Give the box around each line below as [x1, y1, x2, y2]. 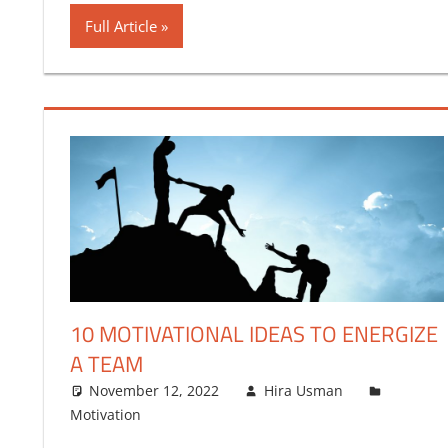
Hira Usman [263, 380, 343, 400]
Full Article [84, 15, 157, 36]
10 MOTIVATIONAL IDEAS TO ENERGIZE [69, 316, 438, 351]
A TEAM [69, 346, 143, 381]
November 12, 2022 [89, 380, 220, 400]
